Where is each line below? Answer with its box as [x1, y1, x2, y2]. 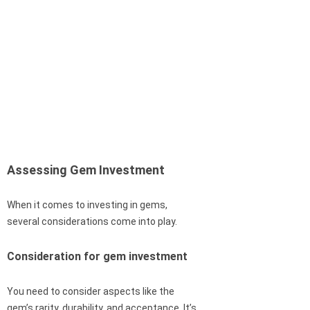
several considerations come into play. [7, 216, 177, 228]
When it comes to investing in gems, [7, 199, 167, 211]
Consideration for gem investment [7, 250, 188, 264]
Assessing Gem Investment [7, 163, 165, 178]
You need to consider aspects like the [7, 286, 174, 298]
